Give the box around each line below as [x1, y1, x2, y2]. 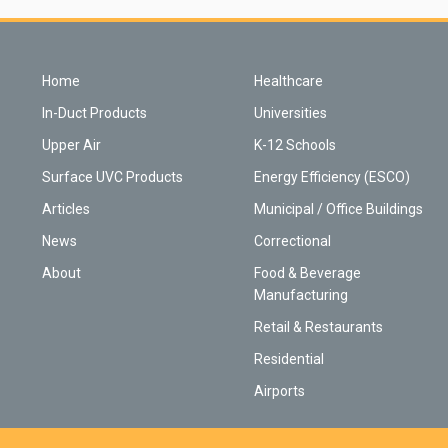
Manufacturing [254, 286, 348, 303]
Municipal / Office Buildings [254, 200, 423, 217]
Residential [254, 350, 324, 367]
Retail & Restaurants [254, 318, 383, 335]
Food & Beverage [254, 264, 361, 281]
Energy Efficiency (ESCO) [254, 168, 410, 185]
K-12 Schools [254, 136, 336, 153]
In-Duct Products [42, 104, 147, 121]
